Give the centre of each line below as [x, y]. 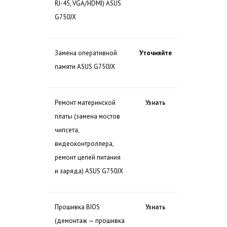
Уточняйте [156, 53]
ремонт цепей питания [88, 157]
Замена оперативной [86, 53]
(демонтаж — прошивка [90, 221]
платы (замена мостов [87, 116]
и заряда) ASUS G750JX [89, 171]
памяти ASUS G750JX [85, 67]
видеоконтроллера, [84, 144]
